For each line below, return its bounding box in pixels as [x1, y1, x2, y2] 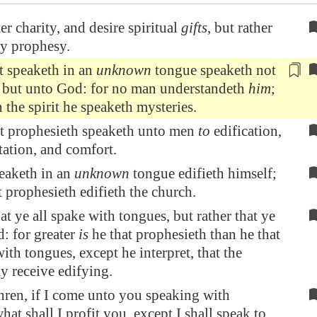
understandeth [160, 80, 245, 97]
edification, [210, 122, 282, 139]
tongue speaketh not [151, 62, 276, 79]
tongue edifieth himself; [129, 165, 277, 182]
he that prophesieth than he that [88, 226, 280, 243]
